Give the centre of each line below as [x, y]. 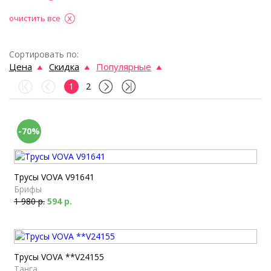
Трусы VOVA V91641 [54, 177]
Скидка [64, 67]
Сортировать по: [44, 54]
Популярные [124, 67]
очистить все [35, 18]
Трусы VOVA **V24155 [59, 257]
